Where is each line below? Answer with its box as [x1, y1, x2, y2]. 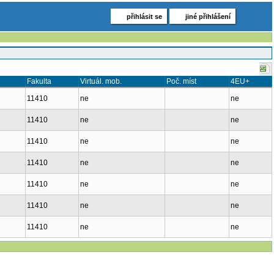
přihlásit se [127, 13, 162, 20]
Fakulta [27, 77, 51, 86]
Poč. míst [166, 77, 196, 86]
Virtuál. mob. [80, 77, 122, 86]
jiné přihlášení [185, 13, 231, 20]
